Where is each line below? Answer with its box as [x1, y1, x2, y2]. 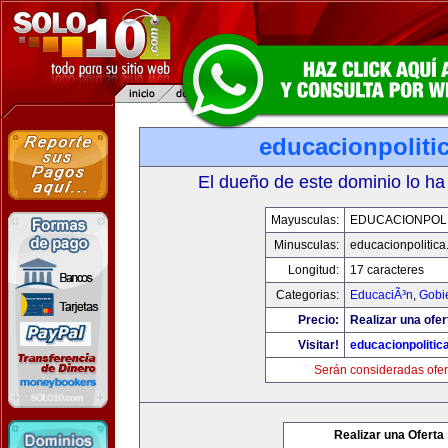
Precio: [297, 313, 339, 327]
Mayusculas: [270, 213, 339, 227]
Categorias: [275, 288, 339, 302]
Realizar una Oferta [334, 428, 444, 442]
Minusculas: [273, 238, 339, 252]
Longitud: [287, 263, 339, 277]
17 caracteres [349, 263, 424, 277]
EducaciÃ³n [349, 288, 413, 302]
